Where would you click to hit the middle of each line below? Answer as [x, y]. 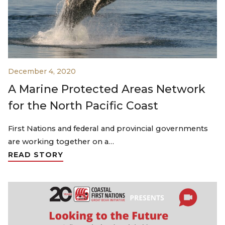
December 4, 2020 [42, 72]
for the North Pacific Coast [83, 106]
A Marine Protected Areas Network [107, 89]
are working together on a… [61, 142]
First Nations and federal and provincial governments [108, 129]
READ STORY [36, 155]
